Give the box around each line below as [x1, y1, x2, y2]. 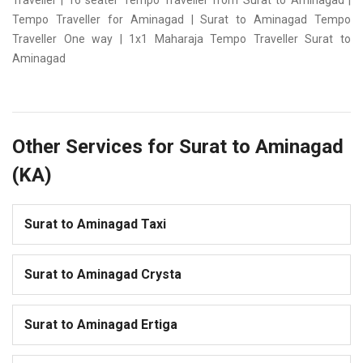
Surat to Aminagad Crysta [24, 267, 181, 283]
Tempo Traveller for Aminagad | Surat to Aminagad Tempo [12, 13, 351, 27]
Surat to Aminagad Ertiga [24, 317, 177, 333]
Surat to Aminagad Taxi [24, 216, 166, 233]
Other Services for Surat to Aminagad [12, 135, 344, 159]
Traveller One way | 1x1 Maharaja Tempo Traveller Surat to [12, 32, 351, 46]
